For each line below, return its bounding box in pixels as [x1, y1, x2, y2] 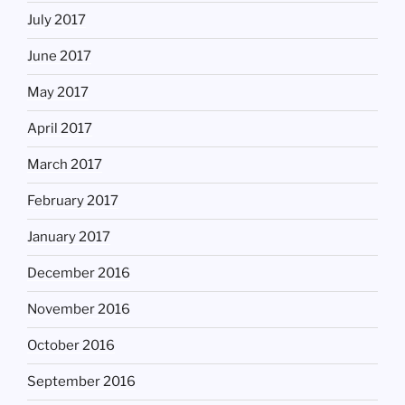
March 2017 [27, 156, 102, 174]
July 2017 [27, 12, 86, 29]
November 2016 [27, 301, 130, 318]
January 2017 [27, 229, 110, 246]
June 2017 [27, 48, 91, 65]
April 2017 [27, 120, 92, 137]
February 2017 [27, 193, 118, 210]
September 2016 [27, 373, 136, 391]
